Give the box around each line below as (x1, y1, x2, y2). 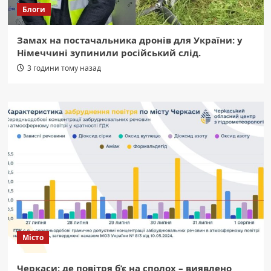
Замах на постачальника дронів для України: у (16, 33, 243, 46)
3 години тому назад (27, 62, 101, 73)
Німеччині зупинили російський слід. (16, 46, 201, 59)
